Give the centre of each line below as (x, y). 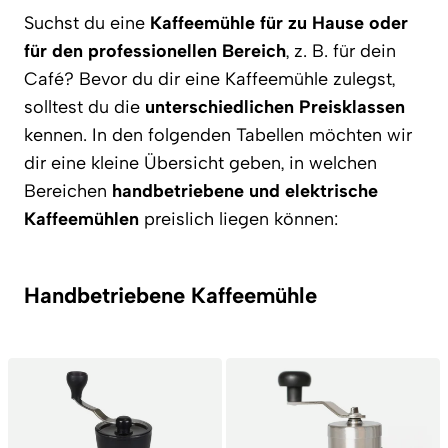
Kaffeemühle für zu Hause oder (279, 23)
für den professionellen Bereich (155, 51)
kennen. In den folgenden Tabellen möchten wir (218, 135)
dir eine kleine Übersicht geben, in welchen (200, 163)
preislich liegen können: (238, 219)
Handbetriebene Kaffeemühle (170, 295)
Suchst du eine (87, 23)
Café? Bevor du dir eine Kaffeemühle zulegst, (209, 79)
